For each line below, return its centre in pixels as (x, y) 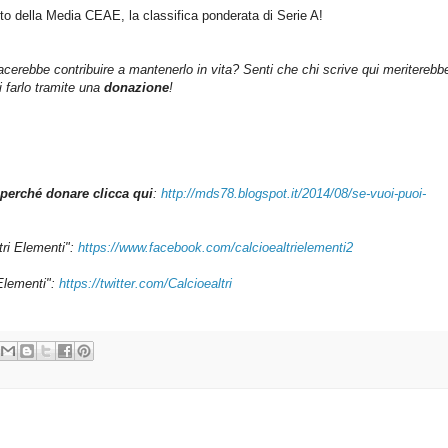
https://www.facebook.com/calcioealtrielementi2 (215, 248)
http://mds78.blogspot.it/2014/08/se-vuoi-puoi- (293, 194)
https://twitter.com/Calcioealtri (145, 284)
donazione (136, 88)
